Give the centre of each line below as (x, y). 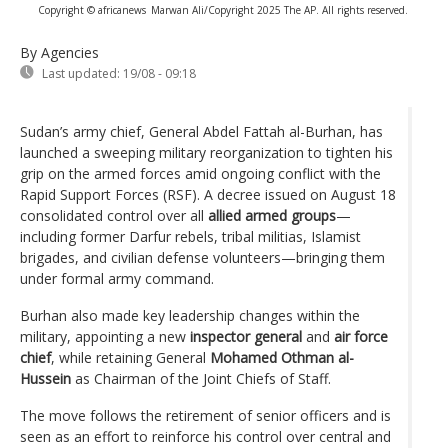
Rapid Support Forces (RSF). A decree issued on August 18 (208, 194)
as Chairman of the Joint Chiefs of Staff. (201, 378)
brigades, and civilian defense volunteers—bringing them (202, 257)
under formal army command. (117, 278)
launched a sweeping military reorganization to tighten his (206, 152)
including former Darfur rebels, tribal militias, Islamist (190, 236)
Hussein (45, 378)
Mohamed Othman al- (282, 357)
